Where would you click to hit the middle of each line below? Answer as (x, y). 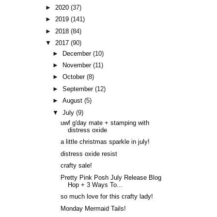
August (74, 101)
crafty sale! (76, 166)
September (79, 89)
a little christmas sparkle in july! (105, 142)
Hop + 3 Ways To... (95, 185)
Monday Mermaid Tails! (93, 209)
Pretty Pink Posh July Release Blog (111, 178)
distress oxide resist (89, 154)
